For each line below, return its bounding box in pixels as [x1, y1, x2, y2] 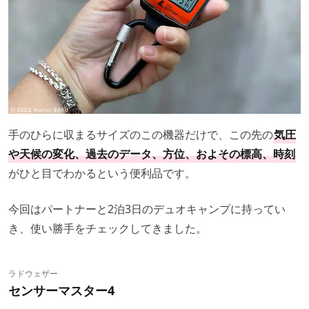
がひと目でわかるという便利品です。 [8, 165, 196, 181]
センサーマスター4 [8, 281, 114, 299]
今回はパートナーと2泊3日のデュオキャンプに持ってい [8, 201, 286, 217]
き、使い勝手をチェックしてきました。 [8, 220, 207, 236]
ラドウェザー [8, 267, 58, 279]
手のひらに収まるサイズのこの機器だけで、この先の [8, 126, 273, 142]
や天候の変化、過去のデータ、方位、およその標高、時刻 [8, 146, 295, 161]
